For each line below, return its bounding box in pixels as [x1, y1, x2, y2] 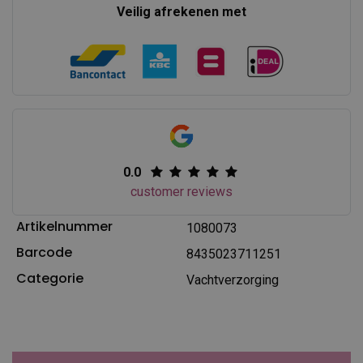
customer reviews [130, 183, 233, 199]
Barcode [15, 242, 72, 262]
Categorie [15, 268, 83, 288]
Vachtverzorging [186, 271, 279, 288]
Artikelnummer [15, 216, 113, 236]
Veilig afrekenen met [116, 3, 246, 19]
